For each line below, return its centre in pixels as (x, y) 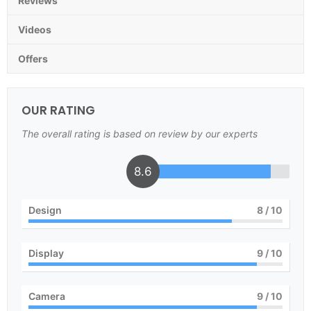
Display (46, 253)
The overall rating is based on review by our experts (140, 134)
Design (45, 210)
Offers (33, 59)
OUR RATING (58, 110)
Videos (35, 30)
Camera (47, 296)
